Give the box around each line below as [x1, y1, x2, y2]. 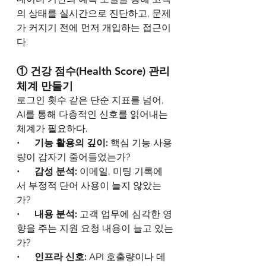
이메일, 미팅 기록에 [80, 166, 163, 178]
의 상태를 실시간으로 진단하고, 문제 [17, 8, 171, 20]
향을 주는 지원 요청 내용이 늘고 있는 [17, 223, 173, 235]
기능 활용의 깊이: [34, 137, 110, 149]
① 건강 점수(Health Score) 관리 [17, 64, 173, 78]
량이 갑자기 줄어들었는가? [17, 151, 131, 163]
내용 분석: [34, 208, 80, 220]
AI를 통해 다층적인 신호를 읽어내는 [17, 109, 170, 121]
